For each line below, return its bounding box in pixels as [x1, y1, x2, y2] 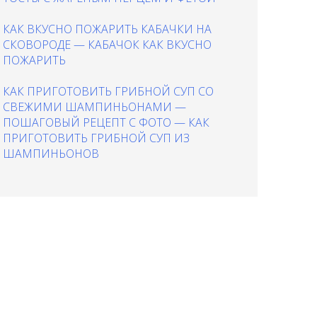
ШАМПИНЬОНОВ [3, 145, 99, 161]
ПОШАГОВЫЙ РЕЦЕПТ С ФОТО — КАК [3, 114, 209, 130]
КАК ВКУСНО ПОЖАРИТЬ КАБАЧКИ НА [3, 21, 212, 37]
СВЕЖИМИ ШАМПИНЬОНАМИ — [3, 98, 186, 115]
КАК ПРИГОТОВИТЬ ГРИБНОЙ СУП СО [3, 83, 214, 99]
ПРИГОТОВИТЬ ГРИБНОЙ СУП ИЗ [3, 129, 190, 146]
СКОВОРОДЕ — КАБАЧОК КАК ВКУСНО [3, 36, 212, 52]
